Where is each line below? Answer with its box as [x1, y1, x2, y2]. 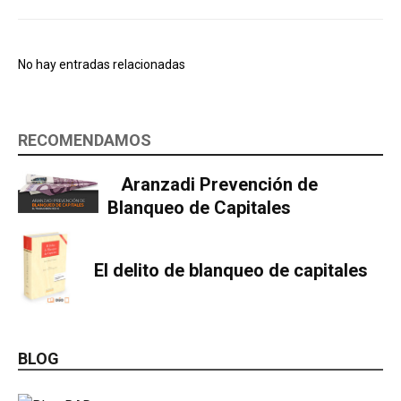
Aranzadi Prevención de [120, 174, 318, 196]
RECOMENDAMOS [18, 130, 151, 149]
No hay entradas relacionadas [18, 56, 185, 72]
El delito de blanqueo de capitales [94, 260, 368, 282]
